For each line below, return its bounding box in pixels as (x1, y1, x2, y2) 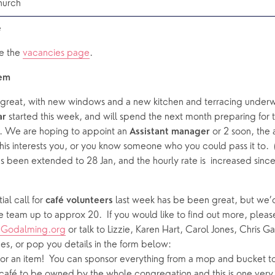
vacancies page (23, 48, 90, 59)
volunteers (66, 196, 113, 206)
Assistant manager (130, 128, 210, 137)
